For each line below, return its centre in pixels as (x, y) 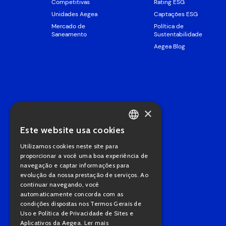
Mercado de (69, 26)
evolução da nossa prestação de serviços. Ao (84, 175)
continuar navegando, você (60, 184)
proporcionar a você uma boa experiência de (84, 156)
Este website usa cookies (73, 130)
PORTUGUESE (136, 133)
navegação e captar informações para (75, 165)
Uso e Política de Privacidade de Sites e (77, 213)
